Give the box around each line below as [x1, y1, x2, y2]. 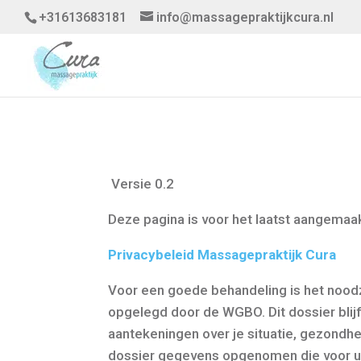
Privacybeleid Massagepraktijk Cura [108, 246, 337, 263]
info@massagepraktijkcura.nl [156, 10, 334, 25]
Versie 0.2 [108, 175, 175, 192]
